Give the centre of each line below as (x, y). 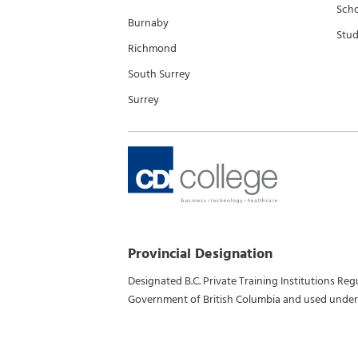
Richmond (152, 48)
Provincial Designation (200, 253)
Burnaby (148, 23)
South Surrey (159, 74)
